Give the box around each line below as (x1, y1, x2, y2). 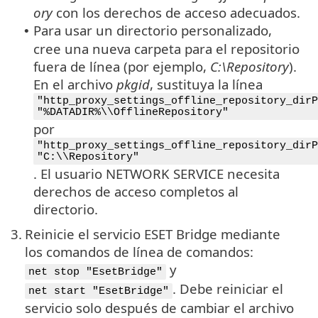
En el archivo (33, 75, 116, 93)
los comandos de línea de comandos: (25, 242, 253, 261)
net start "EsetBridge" (28, 285, 169, 297)
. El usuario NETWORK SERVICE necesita (33, 164, 280, 182)
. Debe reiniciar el (172, 279, 283, 297)
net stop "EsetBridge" (28, 265, 163, 278)
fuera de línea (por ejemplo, (33, 57, 210, 75)
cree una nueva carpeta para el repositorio (33, 39, 300, 57)
